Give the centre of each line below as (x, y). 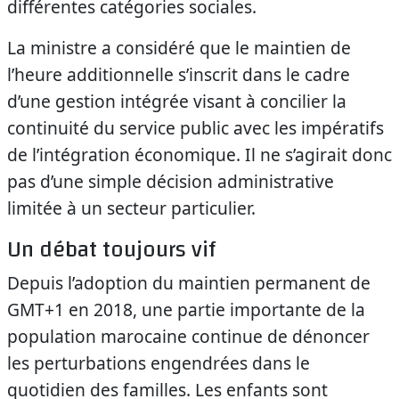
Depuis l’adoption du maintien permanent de (189, 283)
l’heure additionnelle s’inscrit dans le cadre (179, 74)
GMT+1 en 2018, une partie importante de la (186, 309)
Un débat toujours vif (111, 249)
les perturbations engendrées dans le (159, 363)
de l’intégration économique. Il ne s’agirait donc (199, 155)
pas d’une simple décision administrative (171, 181)
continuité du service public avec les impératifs (195, 128)
